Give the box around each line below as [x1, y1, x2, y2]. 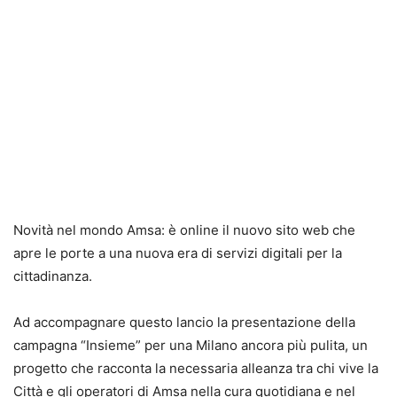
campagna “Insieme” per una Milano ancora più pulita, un [13, 337, 368, 354]
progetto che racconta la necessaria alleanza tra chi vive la [13, 360, 378, 378]
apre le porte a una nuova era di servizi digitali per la [13, 245, 342, 262]
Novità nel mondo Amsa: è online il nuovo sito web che [13, 222, 355, 239]
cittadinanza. [13, 268, 92, 285]
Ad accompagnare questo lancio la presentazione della [13, 314, 355, 331]
